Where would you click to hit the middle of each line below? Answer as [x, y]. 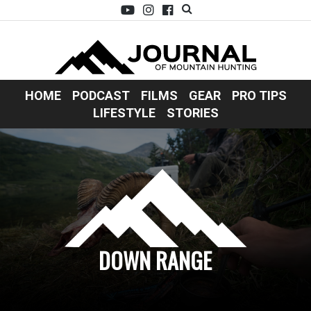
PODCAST [101, 96]
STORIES [192, 113]
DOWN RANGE [155, 260]
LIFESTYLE [124, 113]
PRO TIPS [259, 96]
